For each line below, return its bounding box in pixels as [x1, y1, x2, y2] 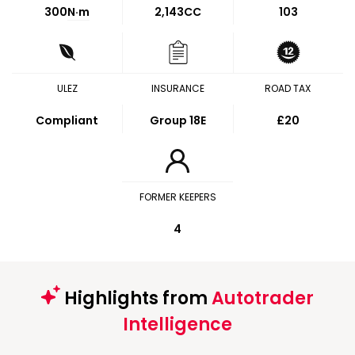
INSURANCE [151, 82, 204, 95]
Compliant [36, 113, 99, 128]
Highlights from [60, 286, 212, 311]
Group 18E [150, 113, 206, 128]
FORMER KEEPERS [139, 190, 216, 204]
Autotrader [212, 286, 314, 311]
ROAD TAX [265, 82, 311, 95]
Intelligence [123, 312, 232, 337]
